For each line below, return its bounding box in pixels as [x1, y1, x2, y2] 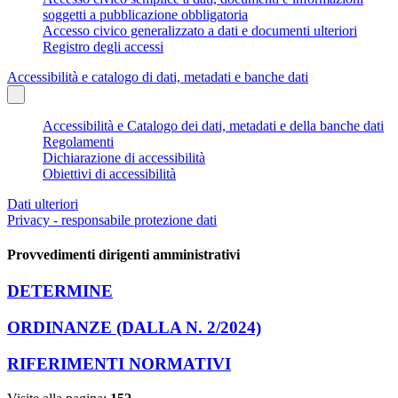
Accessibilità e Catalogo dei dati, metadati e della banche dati [43, 117, 384, 133]
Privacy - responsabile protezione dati [7, 211, 217, 227]
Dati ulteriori [7, 195, 78, 211]
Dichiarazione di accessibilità [43, 149, 205, 165]
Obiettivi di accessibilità [43, 165, 176, 181]
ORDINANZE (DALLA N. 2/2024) [7, 318, 261, 338]
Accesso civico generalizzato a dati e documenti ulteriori [43, 22, 357, 38]
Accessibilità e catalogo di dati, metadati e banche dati [7, 68, 308, 84]
